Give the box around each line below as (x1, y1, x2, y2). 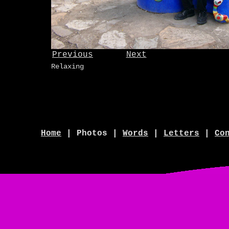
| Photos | (61, 129, 123, 138)
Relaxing (51, 62, 84, 71)
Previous (52, 50, 93, 59)
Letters (164, 129, 199, 138)
